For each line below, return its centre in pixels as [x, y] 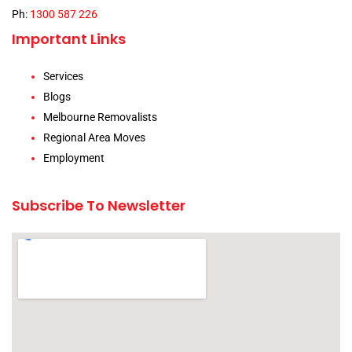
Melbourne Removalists [100, 117]
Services [63, 77]
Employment [74, 158]
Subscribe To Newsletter [99, 206]
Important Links [69, 39]
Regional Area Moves [94, 138]
